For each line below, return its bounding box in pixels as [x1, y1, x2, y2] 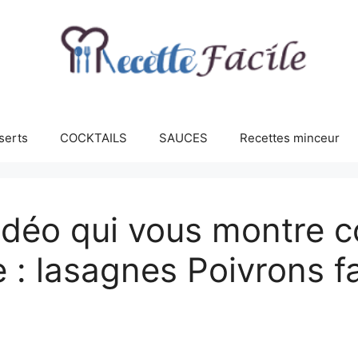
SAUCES [159, 130, 208, 146]
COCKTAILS [60, 130, 127, 146]
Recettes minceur [240, 130, 340, 146]
